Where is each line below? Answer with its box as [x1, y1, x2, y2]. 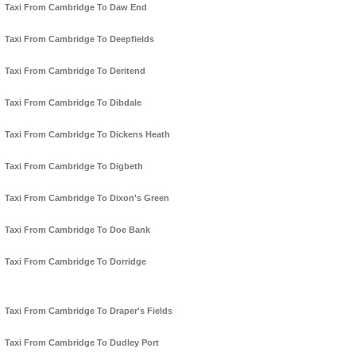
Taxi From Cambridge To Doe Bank [5, 225, 150, 235]
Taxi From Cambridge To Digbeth [5, 161, 143, 172]
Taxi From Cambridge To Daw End [5, 2, 147, 13]
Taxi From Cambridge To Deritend [5, 66, 145, 76]
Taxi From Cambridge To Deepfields [5, 34, 154, 44]
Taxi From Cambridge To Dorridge [5, 257, 146, 267]
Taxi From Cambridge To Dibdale [5, 98, 141, 108]
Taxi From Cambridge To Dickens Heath [5, 130, 170, 140]
